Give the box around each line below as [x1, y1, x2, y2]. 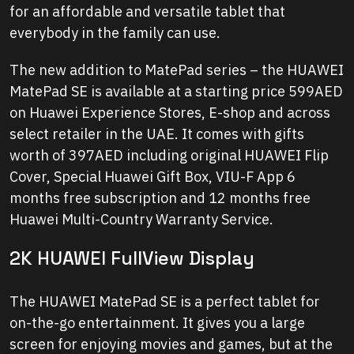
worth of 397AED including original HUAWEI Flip [9, 146, 329, 165]
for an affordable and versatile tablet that [9, 2, 285, 21]
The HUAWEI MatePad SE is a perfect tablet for [9, 292, 320, 311]
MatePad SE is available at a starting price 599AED [9, 82, 343, 101]
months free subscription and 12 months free [9, 189, 311, 208]
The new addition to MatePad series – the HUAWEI [9, 61, 344, 80]
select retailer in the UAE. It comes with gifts [9, 125, 304, 144]
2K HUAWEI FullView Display [9, 247, 254, 271]
